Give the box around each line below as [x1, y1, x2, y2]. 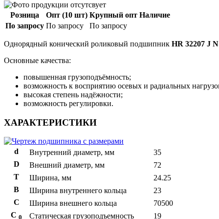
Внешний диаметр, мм [29, 161, 105, 170]
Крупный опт [89, 10, 137, 19]
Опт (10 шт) [46, 10, 88, 19]
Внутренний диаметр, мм [29, 148, 114, 157]
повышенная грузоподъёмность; [23, 72, 131, 81]
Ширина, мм [29, 174, 71, 182]
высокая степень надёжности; [23, 90, 123, 99]
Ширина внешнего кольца [29, 199, 117, 208]
